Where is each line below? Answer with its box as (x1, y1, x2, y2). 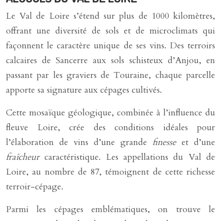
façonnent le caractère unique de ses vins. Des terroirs (6, 39, 215, 52)
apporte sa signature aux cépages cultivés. (6, 84, 162, 96)
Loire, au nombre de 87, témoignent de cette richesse (6, 166, 215, 178)
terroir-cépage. (6, 181, 63, 193)
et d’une (182, 136, 215, 148)
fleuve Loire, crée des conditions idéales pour (6, 121, 215, 134)
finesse (152, 136, 182, 148)
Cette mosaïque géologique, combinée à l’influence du (6, 107, 215, 119)
